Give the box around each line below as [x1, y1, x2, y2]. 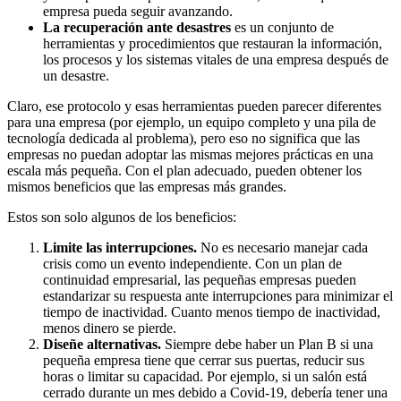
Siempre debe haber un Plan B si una [161, 336, 373, 352]
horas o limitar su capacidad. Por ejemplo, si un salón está [43, 368, 367, 384]
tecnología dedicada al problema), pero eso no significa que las [7, 130, 360, 146]
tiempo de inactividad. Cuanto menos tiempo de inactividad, [43, 303, 380, 320]
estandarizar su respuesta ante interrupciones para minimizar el [43, 287, 393, 303]
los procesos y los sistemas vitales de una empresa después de [43, 51, 388, 67]
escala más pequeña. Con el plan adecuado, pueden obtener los [7, 162, 362, 178]
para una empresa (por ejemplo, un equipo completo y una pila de [7, 114, 376, 130]
